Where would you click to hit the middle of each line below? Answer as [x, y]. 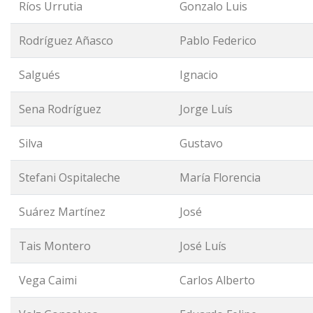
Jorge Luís [206, 109]
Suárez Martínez [62, 212]
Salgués [39, 75]
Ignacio [199, 75]
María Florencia [220, 177]
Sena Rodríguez [60, 109]
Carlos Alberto [217, 280]
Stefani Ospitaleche [70, 177]
